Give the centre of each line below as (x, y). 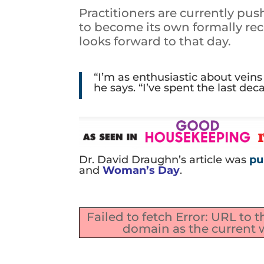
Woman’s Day (141, 171)
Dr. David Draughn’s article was (164, 160)
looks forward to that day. (155, 42)
